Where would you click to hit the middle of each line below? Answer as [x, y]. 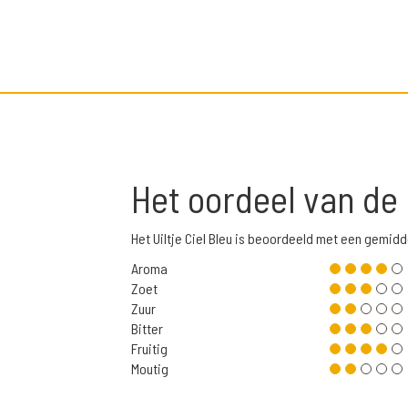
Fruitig [149, 349]
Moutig [150, 369]
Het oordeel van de [268, 199]
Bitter [147, 329]
